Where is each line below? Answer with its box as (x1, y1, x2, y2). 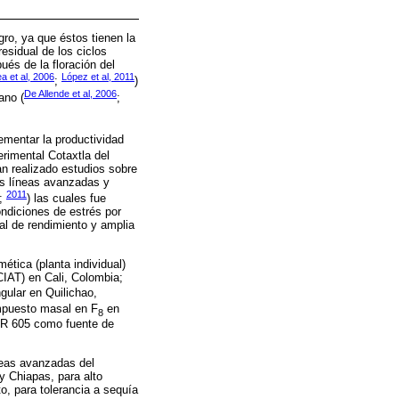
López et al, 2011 (61, 71, 134, 83)
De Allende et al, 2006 (24, 87, 117, 99)
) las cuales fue (27, 191, 106, 206)
